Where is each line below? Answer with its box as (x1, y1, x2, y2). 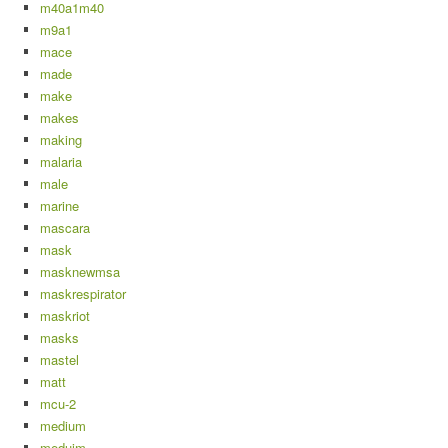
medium (40, 416, 86, 436)
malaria (40, 152, 82, 172)
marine (40, 196, 79, 216)
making (40, 130, 82, 150)
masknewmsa (40, 262, 120, 282)
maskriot (40, 306, 90, 326)
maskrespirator (40, 284, 126, 304)
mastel (40, 350, 79, 370)
